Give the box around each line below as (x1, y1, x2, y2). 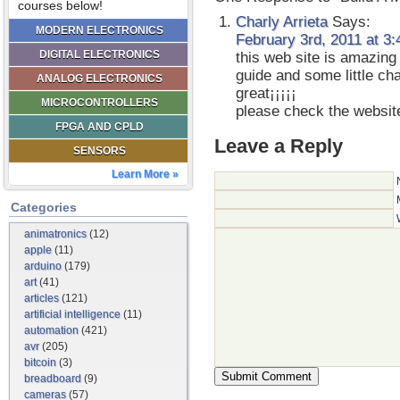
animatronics (24, 228, 87, 240)
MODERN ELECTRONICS (35, 24, 163, 37)
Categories (11, 200, 77, 214)
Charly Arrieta (236, 13, 328, 30)
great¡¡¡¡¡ (236, 85, 296, 102)
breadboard (24, 372, 81, 385)
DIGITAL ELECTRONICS (38, 48, 160, 61)
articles (24, 292, 59, 304)
